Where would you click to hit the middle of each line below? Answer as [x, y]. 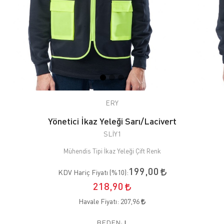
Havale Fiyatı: [99, 201]
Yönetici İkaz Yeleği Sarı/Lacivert [112, 121]
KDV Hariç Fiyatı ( [84, 172]
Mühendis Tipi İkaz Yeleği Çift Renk [112, 151]
